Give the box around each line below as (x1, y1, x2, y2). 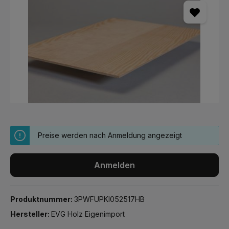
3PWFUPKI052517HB (74, 195, 145, 203)
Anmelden (94, 160, 135, 170)
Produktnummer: (10, 195, 74, 203)
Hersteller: (10, 210, 51, 218)
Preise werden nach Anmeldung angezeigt (38, 131, 182, 140)
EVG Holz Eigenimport (51, 210, 125, 218)
